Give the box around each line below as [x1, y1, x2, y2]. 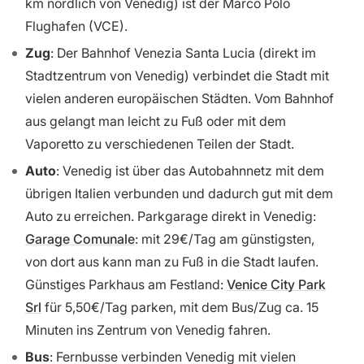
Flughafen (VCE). [25, 18, 128, 35]
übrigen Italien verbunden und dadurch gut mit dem [25, 184, 333, 201]
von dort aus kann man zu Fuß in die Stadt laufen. [25, 253, 318, 270]
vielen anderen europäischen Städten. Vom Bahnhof [25, 89, 334, 106]
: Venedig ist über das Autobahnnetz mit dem [56, 162, 324, 179]
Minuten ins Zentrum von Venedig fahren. [25, 321, 271, 338]
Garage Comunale [25, 230, 135, 247]
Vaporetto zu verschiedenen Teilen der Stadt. [25, 135, 294, 152]
